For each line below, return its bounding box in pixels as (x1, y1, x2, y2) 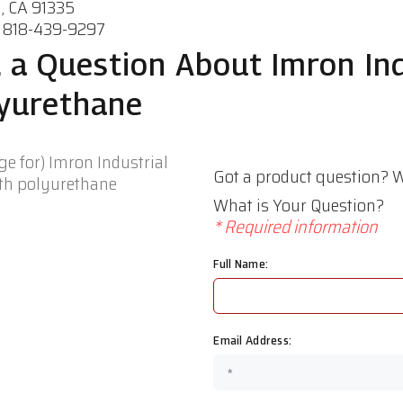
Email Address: (213, 330, 292, 350)
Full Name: (213, 254, 269, 273)
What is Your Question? (213, 191, 385, 219)
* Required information (213, 212, 379, 241)
